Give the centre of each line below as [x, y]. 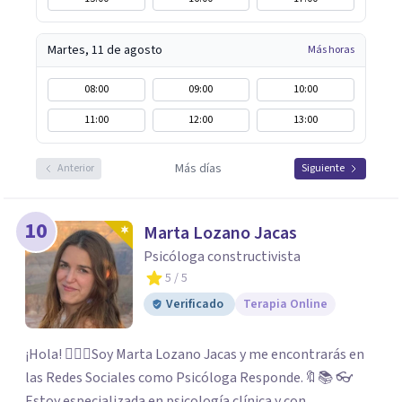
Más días [198, 169]
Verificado [195, 304]
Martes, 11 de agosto [105, 50]
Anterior [76, 168]
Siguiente [323, 168]
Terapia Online [285, 304]
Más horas [331, 50]
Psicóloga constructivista [222, 257]
